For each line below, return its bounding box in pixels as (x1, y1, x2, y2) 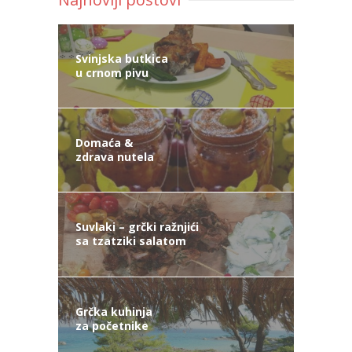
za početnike (75, 317, 148, 333)
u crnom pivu (75, 64, 148, 80)
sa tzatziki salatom (75, 233, 186, 249)
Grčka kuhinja (75, 303, 152, 319)
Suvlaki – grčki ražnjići (75, 219, 199, 235)
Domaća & (75, 135, 133, 151)
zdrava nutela (75, 149, 154, 165)
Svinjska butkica (75, 50, 168, 66)
